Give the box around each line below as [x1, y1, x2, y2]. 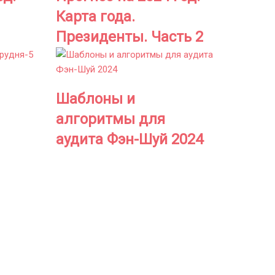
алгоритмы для [56, 110, 165, 128]
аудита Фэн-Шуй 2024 [56, 131, 203, 149]
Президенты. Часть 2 [56, 28, 203, 46]
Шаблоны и [56, 90, 135, 108]
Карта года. [56, 8, 135, 26]
